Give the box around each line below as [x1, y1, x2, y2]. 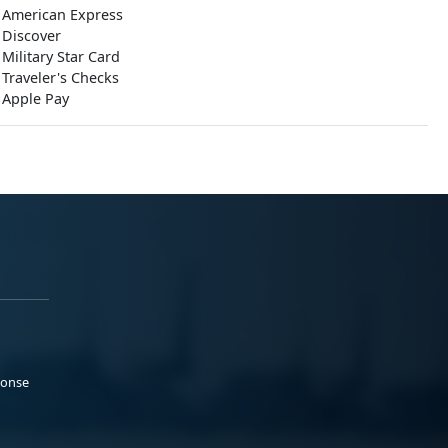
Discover [2, 26, 61, 46]
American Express [2, 5, 123, 25]
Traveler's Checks [2, 68, 119, 88]
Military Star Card [2, 47, 120, 67]
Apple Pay [2, 89, 69, 109]
